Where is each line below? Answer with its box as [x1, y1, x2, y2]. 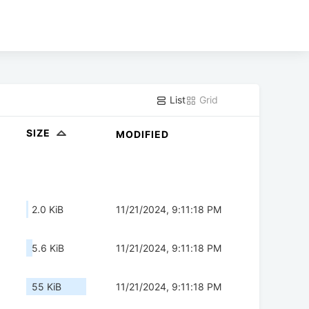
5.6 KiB [32, 242, 64, 255]
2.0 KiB [32, 203, 63, 216]
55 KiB [32, 281, 61, 293]
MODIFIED [116, 128, 169, 141]
